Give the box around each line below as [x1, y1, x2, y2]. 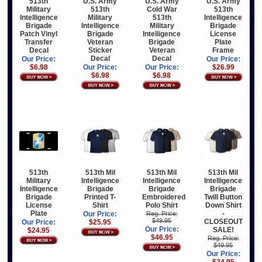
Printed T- [84, 193, 116, 202]
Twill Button [204, 193, 243, 202]
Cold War [146, 5, 177, 13]
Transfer [25, 37, 53, 46]
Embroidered [142, 193, 186, 202]
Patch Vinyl [20, 29, 58, 38]
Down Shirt [205, 201, 242, 210]
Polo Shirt [146, 201, 178, 210]
